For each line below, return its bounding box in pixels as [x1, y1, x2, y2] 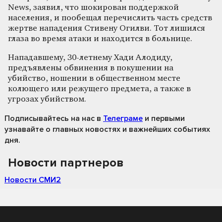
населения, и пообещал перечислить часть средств [8, 13, 212, 22]
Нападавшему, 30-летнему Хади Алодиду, [8, 53, 172, 62]
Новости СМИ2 [4, 174, 61, 185]
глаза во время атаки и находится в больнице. [8, 34, 192, 43]
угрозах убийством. [8, 95, 86, 104]
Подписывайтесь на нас [4, 113, 95, 123]
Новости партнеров [8, 155, 123, 170]
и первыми [143, 113, 185, 123]
